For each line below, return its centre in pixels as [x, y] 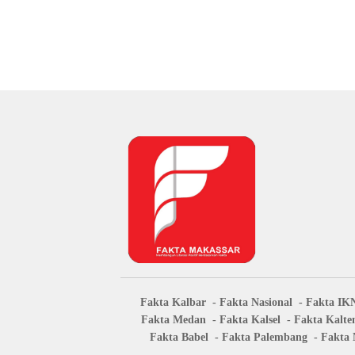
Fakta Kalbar [173, 303]
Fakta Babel [179, 338]
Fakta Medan [174, 320]
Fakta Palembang [265, 338]
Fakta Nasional [256, 303]
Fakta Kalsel [250, 320]
